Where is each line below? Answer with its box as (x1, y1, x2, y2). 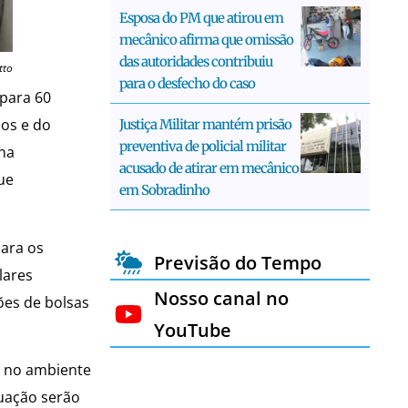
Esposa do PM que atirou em (119, 8, 283, 26)
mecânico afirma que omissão (119, 30, 293, 48)
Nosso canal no (153, 285, 289, 311)
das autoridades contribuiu (119, 52, 272, 70)
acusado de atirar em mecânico (119, 158, 299, 177)
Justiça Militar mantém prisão (119, 115, 291, 133)
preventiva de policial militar (119, 137, 286, 155)
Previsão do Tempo (153, 250, 321, 275)
